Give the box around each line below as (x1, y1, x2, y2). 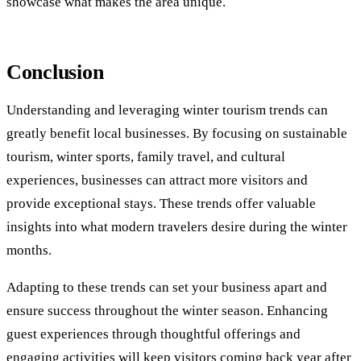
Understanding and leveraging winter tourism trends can (6, 102, 328, 118)
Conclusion (6, 60, 104, 85)
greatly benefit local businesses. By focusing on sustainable (6, 126, 347, 142)
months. (6, 243, 52, 259)
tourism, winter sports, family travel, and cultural (6, 149, 285, 165)
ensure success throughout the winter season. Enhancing (6, 303, 328, 319)
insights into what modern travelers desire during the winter (6, 219, 347, 235)
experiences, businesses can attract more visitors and (6, 172, 308, 189)
